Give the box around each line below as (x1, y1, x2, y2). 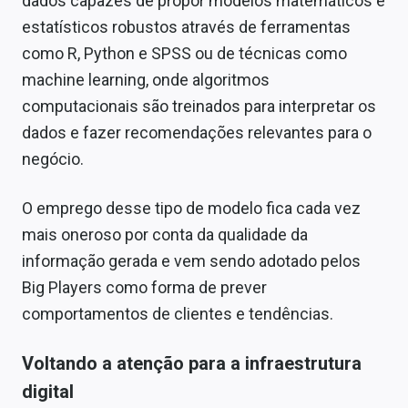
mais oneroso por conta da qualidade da (22, 224, 308, 244)
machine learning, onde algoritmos (22, 69, 270, 89)
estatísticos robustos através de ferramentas (22, 16, 351, 36)
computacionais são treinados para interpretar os (22, 96, 376, 116)
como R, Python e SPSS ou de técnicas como (22, 43, 347, 63)
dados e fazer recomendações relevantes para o (22, 122, 372, 142)
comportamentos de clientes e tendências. (22, 303, 333, 323)
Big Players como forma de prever (22, 277, 267, 297)
